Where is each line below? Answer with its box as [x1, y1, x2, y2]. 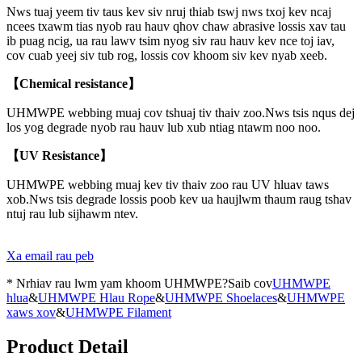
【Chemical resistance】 [6, 77, 141, 91]
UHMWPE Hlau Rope [38, 291, 155, 305]
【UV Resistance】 [6, 149, 112, 163]
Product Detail [6, 336, 128, 358]
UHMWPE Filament [65, 305, 171, 320]
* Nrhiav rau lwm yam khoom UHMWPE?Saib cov [6, 276, 272, 291]
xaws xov [6, 305, 56, 320]
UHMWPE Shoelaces [165, 291, 277, 305]
